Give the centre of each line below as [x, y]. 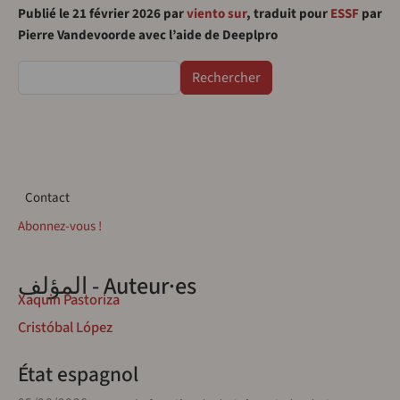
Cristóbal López [65, 328]
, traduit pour [288, 14]
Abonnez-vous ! [60, 227]
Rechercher [48, 71]
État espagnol [78, 375]
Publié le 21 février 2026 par [102, 14]
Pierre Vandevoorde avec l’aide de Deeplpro [148, 36]
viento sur [217, 14]
